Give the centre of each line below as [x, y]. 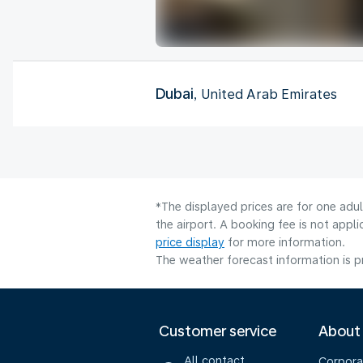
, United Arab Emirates [265, 94]
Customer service [218, 331]
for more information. [285, 242]
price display [190, 242]
